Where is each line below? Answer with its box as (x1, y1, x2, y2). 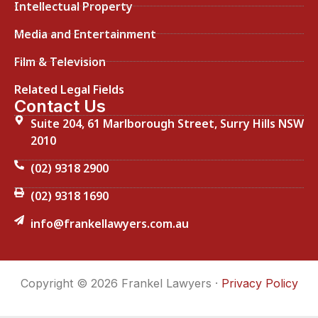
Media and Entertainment (14, 26, 156, 42)
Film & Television (14, 53, 106, 70)
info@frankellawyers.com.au (30, 215, 189, 231)
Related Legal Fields (14, 81, 124, 97)
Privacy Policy (221, 275, 298, 290)
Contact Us (14, 95, 106, 116)
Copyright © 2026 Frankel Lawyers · (20, 275, 221, 290)
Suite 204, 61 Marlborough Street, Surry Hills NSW (30, 115, 304, 131)
